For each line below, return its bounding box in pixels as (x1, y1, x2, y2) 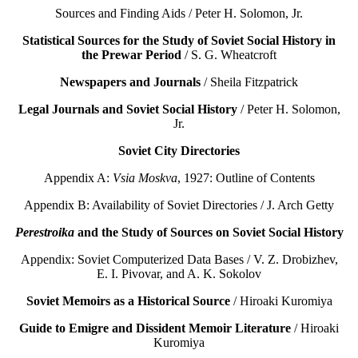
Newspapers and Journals (60, 75, 201, 89)
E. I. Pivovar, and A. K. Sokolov (97, 267, 261, 281)
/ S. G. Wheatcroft (181, 48, 276, 62)
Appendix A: (43, 171, 113, 185)
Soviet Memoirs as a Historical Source (26, 294, 230, 308)
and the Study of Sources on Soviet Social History (74, 225, 344, 240)
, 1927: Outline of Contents (177, 171, 315, 185)
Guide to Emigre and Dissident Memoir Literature (19, 321, 291, 336)
